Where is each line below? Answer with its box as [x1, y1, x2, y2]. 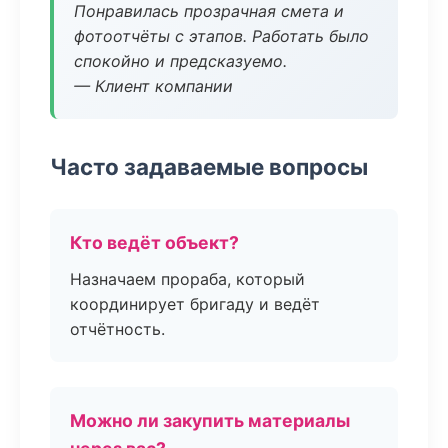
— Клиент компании [74, 76, 233, 96]
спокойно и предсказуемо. [74, 51, 287, 71]
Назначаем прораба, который [70, 269, 305, 289]
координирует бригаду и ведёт [70, 294, 320, 314]
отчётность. [70, 319, 165, 339]
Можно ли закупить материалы [70, 410, 350, 431]
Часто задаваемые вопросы [50, 153, 368, 180]
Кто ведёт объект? [70, 232, 239, 253]
